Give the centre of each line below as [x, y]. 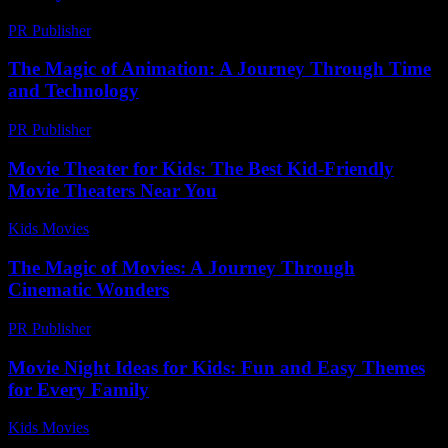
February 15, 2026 [158, 328]
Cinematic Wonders [88, 290]
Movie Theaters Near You [112, 190]
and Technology [73, 91]
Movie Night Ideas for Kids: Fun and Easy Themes [216, 367]
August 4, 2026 [146, 229]
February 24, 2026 [158, 129]
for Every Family [78, 389]
